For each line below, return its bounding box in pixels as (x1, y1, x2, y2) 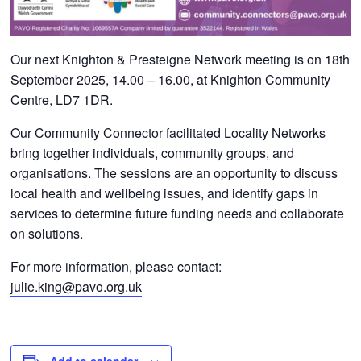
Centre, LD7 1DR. (10, 89, 114, 109)
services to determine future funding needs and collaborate (10, 203, 345, 222)
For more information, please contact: (10, 256, 222, 276)
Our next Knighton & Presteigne (10, 49, 192, 68)
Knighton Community (210, 69, 331, 89)
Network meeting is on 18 (191, 49, 340, 68)
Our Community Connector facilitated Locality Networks (10, 122, 326, 142)
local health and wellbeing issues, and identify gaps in (10, 183, 319, 202)
